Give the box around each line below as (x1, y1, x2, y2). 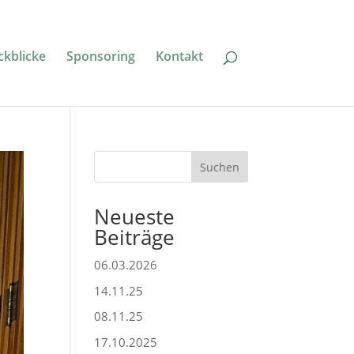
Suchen (199, 159, 239, 175)
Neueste (94, 202, 175, 231)
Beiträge (94, 223, 175, 251)
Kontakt (155, 47, 203, 66)
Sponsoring (66, 47, 135, 66)
